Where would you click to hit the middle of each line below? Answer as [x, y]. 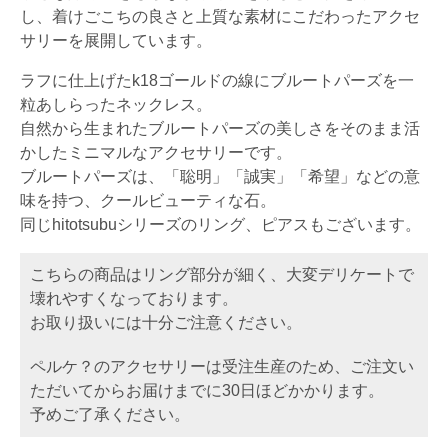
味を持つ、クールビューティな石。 [148, 201]
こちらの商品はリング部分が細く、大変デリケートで [222, 275]
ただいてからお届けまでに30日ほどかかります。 [207, 391]
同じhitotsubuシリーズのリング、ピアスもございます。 [220, 225]
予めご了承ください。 [110, 415]
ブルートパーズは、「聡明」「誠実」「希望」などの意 [220, 177]
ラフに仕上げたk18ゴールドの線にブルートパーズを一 [217, 81]
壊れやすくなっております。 [134, 299]
